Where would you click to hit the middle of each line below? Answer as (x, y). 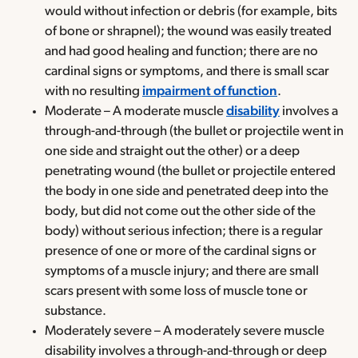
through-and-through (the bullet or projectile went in (194, 131)
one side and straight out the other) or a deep (172, 151)
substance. (76, 311)
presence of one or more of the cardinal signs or (181, 251)
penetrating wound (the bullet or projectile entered (190, 171)
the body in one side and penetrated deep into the (187, 191)
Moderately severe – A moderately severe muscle (185, 331)
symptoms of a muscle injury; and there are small (182, 271)
